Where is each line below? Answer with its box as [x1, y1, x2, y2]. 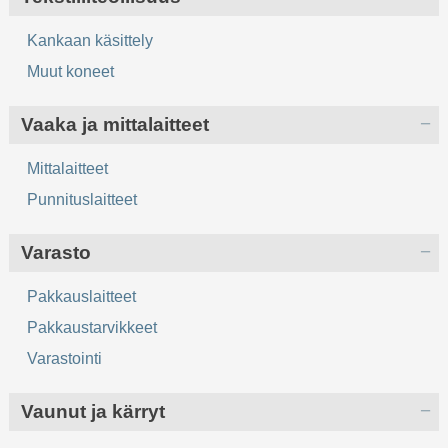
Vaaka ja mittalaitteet [21, 114, 210, 136]
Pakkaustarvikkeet [27, 319, 158, 337]
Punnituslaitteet [27, 191, 138, 209]
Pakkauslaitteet [27, 288, 137, 306]
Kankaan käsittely [27, 32, 154, 50]
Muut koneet [27, 63, 115, 81]
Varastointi [27, 350, 103, 368]
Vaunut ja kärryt [21, 401, 166, 423]
